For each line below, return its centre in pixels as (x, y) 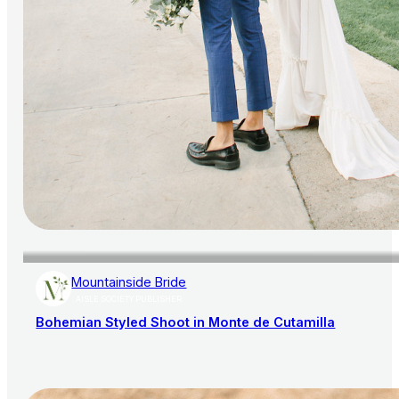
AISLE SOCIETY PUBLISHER (129, 299)
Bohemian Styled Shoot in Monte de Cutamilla (186, 322)
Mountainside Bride (129, 281)
